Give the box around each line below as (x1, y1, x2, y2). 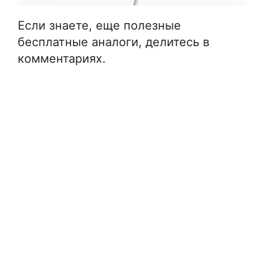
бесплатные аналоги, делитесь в (18, 35, 209, 50)
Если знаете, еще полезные (18, 18, 181, 33)
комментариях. (18, 51, 106, 66)
